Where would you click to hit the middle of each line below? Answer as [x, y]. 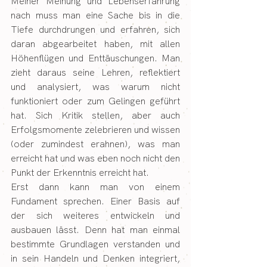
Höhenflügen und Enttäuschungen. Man [95, 58]
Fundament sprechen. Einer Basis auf [95, 201]
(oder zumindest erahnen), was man [95, 144]
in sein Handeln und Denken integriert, [95, 258]
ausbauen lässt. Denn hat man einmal [95, 229]
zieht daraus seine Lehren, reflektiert [95, 72]
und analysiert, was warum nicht [95, 86]
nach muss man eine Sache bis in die [95, 15]
